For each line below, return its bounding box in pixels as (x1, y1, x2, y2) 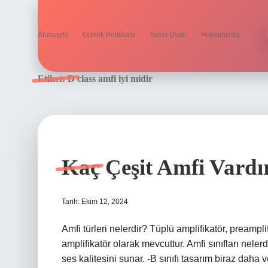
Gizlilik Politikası (83, 31, 135, 39)
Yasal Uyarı (150, 31, 187, 39)
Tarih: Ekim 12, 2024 (62, 197, 128, 206)
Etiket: (38, 74, 68, 84)
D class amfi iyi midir (68, 74, 153, 84)
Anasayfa (38, 31, 68, 39)
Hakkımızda (201, 31, 239, 39)
